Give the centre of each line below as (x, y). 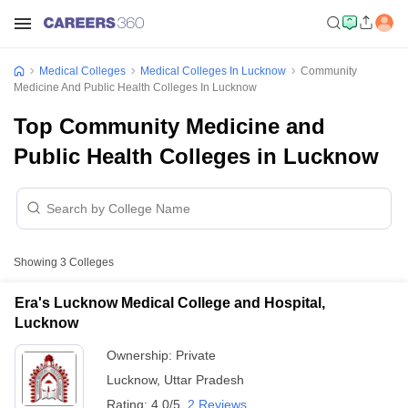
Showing (37, 262)
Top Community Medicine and (169, 126)
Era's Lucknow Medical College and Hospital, (170, 303)
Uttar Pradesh (204, 380)
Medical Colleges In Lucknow (213, 71)
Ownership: (141, 355)
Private (196, 355)
